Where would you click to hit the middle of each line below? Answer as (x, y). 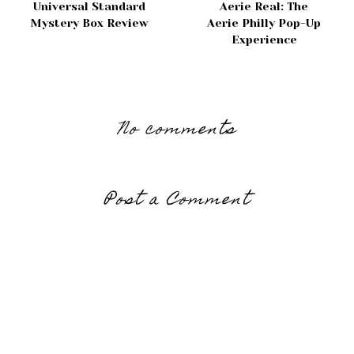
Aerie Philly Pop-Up (264, 23)
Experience (264, 40)
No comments (177, 131)
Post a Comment (177, 201)
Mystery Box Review (89, 23)
